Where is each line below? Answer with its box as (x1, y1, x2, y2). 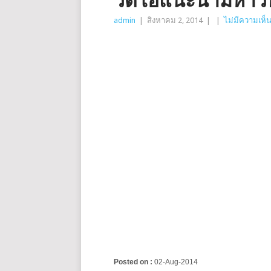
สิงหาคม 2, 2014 (147, 16, 203, 25)
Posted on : (114, 258, 155, 266)
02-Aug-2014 (154, 258, 198, 266)
